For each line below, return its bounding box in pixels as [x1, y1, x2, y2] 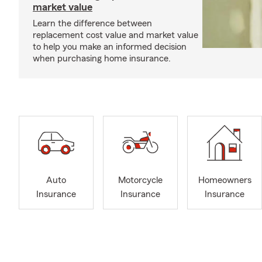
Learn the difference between [33, 19, 152, 28]
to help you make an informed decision [33, 42, 187, 51]
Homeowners [198, 175, 251, 185]
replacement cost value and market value [33, 30, 198, 40]
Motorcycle [118, 175, 163, 185]
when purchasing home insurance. [33, 54, 171, 63]
